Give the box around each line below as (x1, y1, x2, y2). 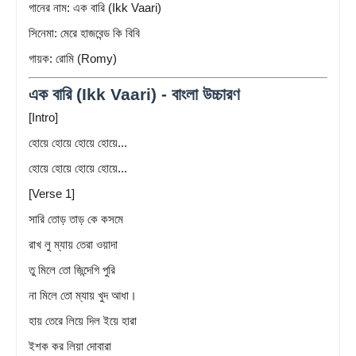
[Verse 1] (29, 186, 75, 200)
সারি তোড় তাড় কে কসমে (29, 211, 123, 226)
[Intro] (29, 110, 58, 124)
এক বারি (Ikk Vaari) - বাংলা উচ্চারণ (29, 84, 240, 103)
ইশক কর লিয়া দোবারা (29, 339, 111, 353)
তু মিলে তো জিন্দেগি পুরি (29, 262, 115, 277)
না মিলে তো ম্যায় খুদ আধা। (29, 288, 137, 302)
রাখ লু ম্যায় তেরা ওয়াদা (29, 237, 118, 251)
